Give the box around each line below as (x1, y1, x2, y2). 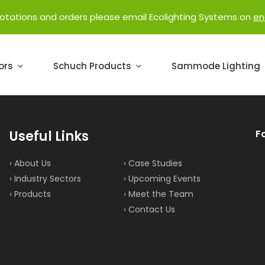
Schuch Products (53, 60, 131, 72)
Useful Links (9, 127, 89, 146)
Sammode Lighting (172, 60, 260, 72)
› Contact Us (123, 203, 175, 215)
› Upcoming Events (123, 172, 201, 185)
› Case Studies (123, 157, 182, 169)
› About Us (9, 157, 51, 169)
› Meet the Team (123, 188, 193, 200)
